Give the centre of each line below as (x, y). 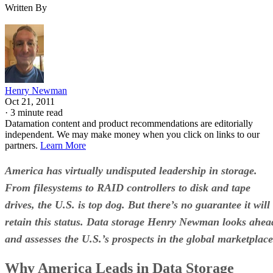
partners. (23, 145)
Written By (26, 7)
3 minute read (37, 112)
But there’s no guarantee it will (199, 204)
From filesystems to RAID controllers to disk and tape (128, 187)
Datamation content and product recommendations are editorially (129, 123)
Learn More (63, 145)
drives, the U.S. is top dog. (66, 204)
